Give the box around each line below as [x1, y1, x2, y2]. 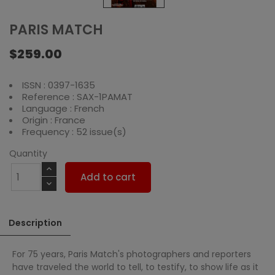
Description [9, 216, 62, 229]
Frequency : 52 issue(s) [22, 125, 126, 138]
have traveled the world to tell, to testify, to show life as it [12, 260, 258, 273]
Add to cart [80, 170, 136, 184]
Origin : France [22, 113, 85, 126]
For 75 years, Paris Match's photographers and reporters [12, 247, 251, 260]
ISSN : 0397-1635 [22, 78, 95, 91]
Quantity [9, 147, 47, 160]
